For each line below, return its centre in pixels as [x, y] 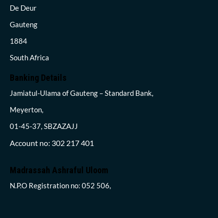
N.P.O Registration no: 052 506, [60, 185]
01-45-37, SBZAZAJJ [44, 126]
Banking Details [38, 77]
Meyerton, [27, 109]
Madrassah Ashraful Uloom [59, 170]
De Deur [23, 8]
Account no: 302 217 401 [52, 143]
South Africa [29, 57]
